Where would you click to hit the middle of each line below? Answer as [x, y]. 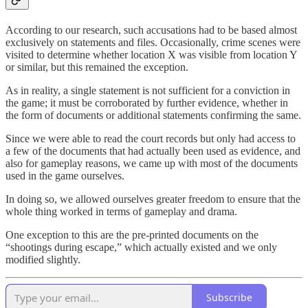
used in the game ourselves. [65, 175]
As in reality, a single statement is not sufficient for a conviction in [148, 90]
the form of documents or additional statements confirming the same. [153, 115]
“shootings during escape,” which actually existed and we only [141, 247]
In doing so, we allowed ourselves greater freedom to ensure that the [153, 199]
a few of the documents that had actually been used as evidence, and [153, 151]
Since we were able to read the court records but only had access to [151, 138]
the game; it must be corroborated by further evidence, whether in [147, 102]
